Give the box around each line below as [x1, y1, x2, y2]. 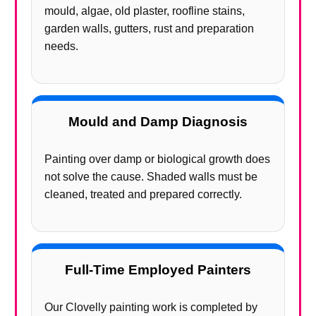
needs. [44, 40, 78, 52]
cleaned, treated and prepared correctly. [44, 188, 242, 200]
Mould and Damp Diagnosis [68, 114, 248, 129]
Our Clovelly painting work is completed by [44, 301, 257, 313]
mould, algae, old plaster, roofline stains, [44, 5, 245, 17]
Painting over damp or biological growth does [44, 153, 270, 165]
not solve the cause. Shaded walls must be [44, 171, 257, 183]
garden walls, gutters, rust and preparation [44, 23, 254, 35]
